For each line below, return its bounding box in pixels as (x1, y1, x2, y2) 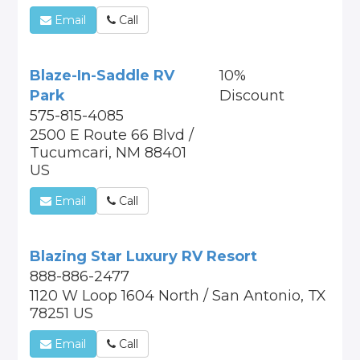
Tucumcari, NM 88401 (30, 144, 187, 162)
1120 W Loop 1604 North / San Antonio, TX (30, 287, 327, 305)
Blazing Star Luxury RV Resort (30, 247, 258, 265)
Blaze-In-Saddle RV (30, 67, 175, 84)
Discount (219, 87, 284, 104)
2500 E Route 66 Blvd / (30, 126, 194, 144)
